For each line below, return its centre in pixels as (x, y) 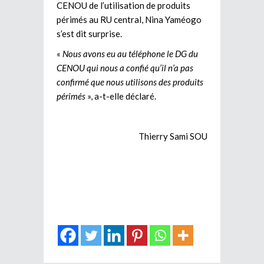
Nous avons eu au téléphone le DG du (130, 53)
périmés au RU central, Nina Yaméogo (129, 19)
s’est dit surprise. (89, 33)
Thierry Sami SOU (173, 136)
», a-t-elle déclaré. (121, 96)
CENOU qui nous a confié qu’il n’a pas (125, 67)
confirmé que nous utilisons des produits (130, 82)
